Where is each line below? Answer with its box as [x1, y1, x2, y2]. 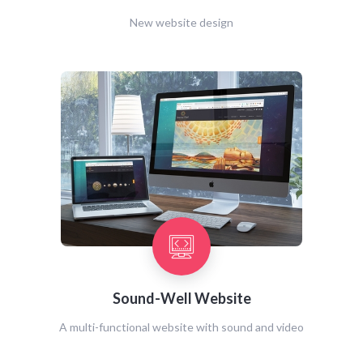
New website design [130, 15, 233, 29]
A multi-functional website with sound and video [59, 320, 304, 334]
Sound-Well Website [112, 289, 251, 307]
